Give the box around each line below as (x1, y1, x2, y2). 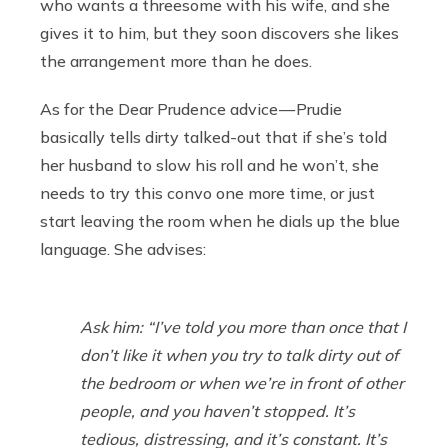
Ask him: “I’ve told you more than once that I (80, 317, 406, 338)
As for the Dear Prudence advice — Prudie (40, 99, 342, 120)
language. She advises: (40, 239, 206, 260)
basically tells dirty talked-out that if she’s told (40, 127, 387, 148)
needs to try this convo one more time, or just (40, 183, 375, 204)
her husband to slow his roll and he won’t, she (40, 155, 379, 176)
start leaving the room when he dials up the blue (40, 211, 400, 232)
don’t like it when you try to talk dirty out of (80, 345, 399, 366)
